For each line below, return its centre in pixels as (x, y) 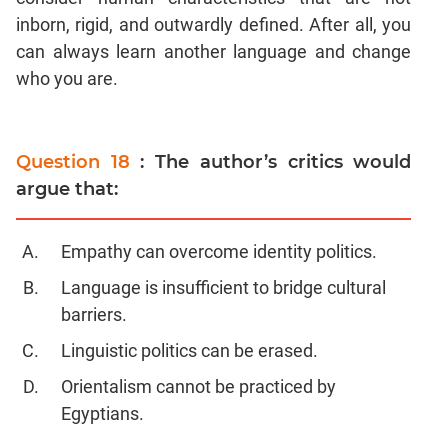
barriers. (94, 314)
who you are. (67, 78)
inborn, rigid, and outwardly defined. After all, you (214, 24)
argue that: (67, 188)
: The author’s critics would (276, 161)
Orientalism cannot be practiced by (198, 386)
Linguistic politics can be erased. (189, 350)
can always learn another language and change (214, 51)
